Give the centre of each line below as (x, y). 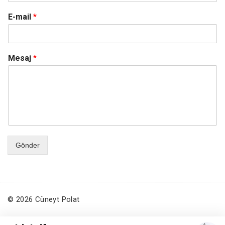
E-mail (21, 17)
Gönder (28, 145)
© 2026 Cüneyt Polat (44, 199)
